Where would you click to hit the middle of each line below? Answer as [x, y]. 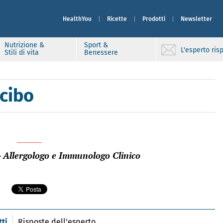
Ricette [117, 19]
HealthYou [77, 19]
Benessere [101, 53]
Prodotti [154, 19]
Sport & [96, 45]
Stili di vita [22, 53]
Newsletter [196, 19]
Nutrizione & [24, 45]
